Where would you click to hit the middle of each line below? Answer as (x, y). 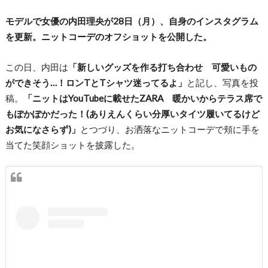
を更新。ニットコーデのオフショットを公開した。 (108, 37)
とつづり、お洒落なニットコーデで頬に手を (170, 129)
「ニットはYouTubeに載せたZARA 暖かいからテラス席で (142, 98)
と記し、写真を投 (222, 82)
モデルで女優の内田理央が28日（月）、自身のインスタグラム (132, 21)
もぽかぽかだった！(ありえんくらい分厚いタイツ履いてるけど (132, 113)
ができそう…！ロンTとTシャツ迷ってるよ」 (96, 82)
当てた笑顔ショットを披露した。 (72, 144)
